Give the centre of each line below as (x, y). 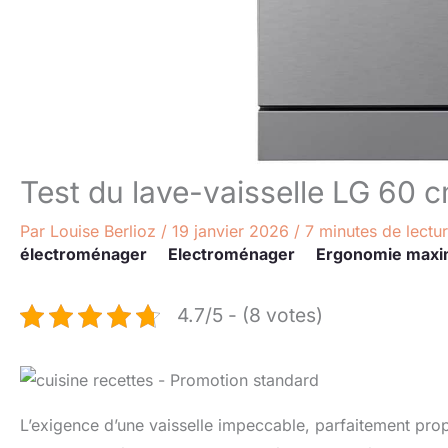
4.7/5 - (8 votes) (250, 315)
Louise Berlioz (105, 231)
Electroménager (231, 254)
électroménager (83, 254)
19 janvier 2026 (233, 231)
